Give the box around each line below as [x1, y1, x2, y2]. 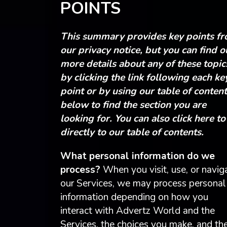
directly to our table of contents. [60, 126, 204, 139]
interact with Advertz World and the [60, 204, 215, 217]
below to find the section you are [60, 98, 206, 112]
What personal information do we [60, 149, 215, 163]
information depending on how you [60, 190, 208, 204]
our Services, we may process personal [60, 176, 226, 190]
